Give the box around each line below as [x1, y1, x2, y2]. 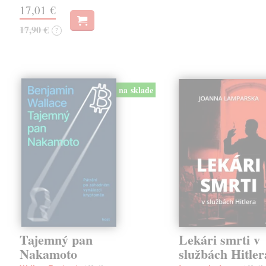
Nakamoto [20, 243, 78, 264]
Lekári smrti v [179, 229, 261, 249]
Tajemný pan [20, 229, 93, 249]
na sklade [119, 83, 154, 96]
